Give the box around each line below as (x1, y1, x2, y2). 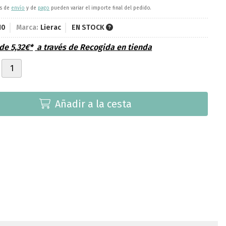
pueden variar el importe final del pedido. (49, 5, 152, 12)
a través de (35, 42, 80, 52)
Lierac (40, 23, 62, 32)
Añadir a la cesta (55, 98, 132, 110)
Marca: (16, 23, 39, 32)
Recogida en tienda (80, 42, 152, 52)
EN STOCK (72, 23, 106, 32)
